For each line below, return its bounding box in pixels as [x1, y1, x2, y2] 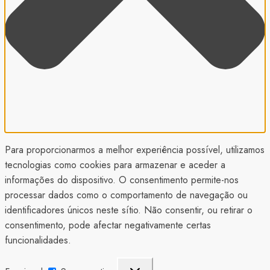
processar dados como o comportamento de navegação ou [5, 188, 248, 202]
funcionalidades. [5, 233, 71, 248]
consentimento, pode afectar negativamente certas [5, 218, 211, 233]
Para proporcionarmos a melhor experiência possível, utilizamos [5, 143, 265, 157]
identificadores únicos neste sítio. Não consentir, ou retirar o [5, 203, 253, 218]
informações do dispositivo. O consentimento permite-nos [5, 173, 239, 187]
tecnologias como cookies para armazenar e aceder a [5, 158, 225, 172]
